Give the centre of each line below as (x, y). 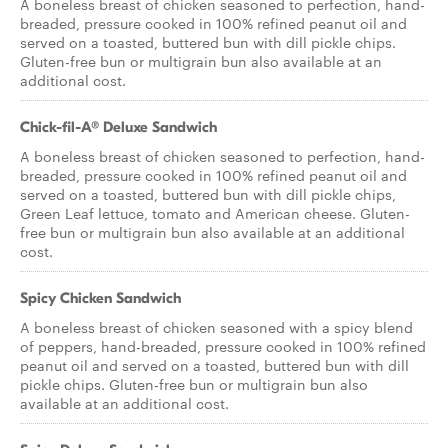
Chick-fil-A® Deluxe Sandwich (118, 127)
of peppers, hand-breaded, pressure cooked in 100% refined (223, 346)
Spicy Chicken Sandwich (100, 298)
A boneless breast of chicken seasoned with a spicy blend (216, 327)
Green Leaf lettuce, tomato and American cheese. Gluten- (215, 213)
